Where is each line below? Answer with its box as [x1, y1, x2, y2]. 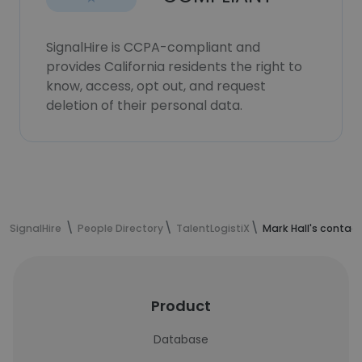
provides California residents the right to [46, 57, 302, 76]
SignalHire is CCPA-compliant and [46, 38, 260, 57]
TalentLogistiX [176, 221, 250, 235]
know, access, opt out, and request [46, 77, 266, 95]
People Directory [78, 221, 163, 235]
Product [151, 296, 211, 316]
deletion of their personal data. [46, 96, 242, 115]
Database [154, 331, 208, 347]
